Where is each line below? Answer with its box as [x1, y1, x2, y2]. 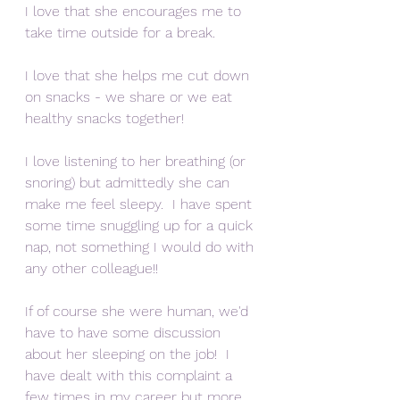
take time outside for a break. [25, 24, 215, 41]
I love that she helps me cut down [25, 67, 254, 84]
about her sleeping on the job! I [25, 346, 234, 362]
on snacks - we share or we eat [25, 88, 237, 105]
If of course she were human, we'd [25, 303, 253, 320]
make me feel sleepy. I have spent [25, 196, 256, 212]
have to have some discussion [25, 324, 225, 341]
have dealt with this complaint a [25, 367, 237, 384]
